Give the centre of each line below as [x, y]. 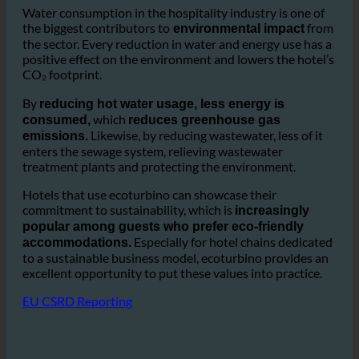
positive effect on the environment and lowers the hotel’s [178, 98]
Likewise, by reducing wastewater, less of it [206, 174]
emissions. [55, 175]
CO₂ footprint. [62, 113]
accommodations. [77, 281]
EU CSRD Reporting [77, 340]
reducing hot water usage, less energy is [162, 143]
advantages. [92, 23]
